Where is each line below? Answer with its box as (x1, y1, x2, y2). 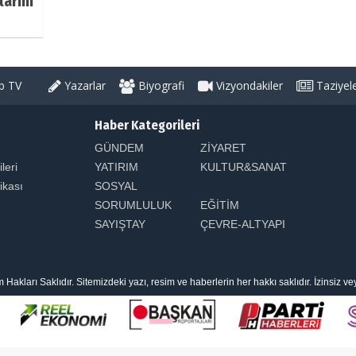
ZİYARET (200, 141, 246, 154)
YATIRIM (95, 160, 138, 173)
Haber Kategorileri (95, 117, 199, 133)
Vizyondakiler (213, 77, 283, 93)
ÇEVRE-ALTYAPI (200, 217, 285, 230)
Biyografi (135, 77, 184, 93)
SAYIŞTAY (95, 217, 145, 230)
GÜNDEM (95, 141, 144, 154)
